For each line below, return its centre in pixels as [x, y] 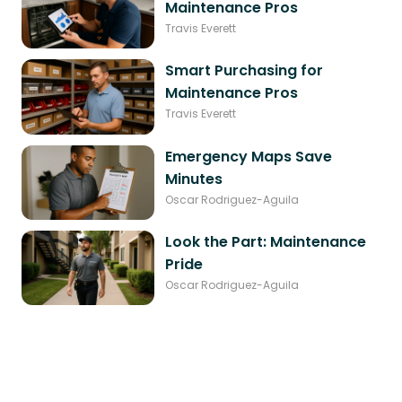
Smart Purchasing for [244, 71]
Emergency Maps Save [249, 156]
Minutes [194, 179]
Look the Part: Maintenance [266, 241]
